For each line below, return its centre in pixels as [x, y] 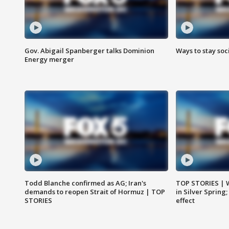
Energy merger [49, 60]
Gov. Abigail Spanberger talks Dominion [89, 51]
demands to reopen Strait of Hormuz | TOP [95, 192]
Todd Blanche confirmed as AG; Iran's [85, 183]
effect [185, 201]
